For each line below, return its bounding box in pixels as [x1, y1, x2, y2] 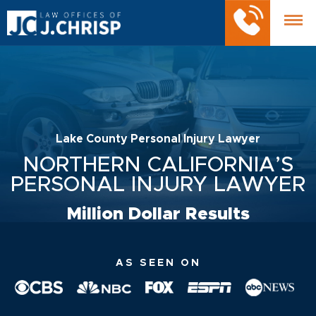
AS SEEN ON [115, 257, 201, 268]
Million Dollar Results [66, 205, 250, 223]
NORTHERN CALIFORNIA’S [23, 154, 293, 176]
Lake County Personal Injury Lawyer [56, 133, 260, 145]
